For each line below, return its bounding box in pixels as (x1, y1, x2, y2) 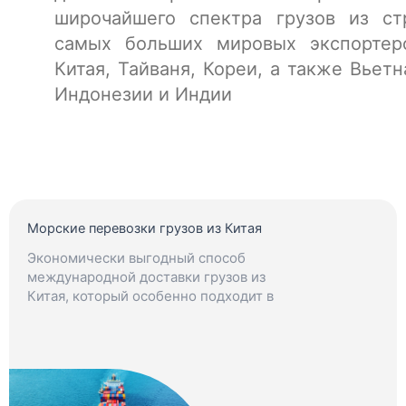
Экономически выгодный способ (27, 249, 246, 267)
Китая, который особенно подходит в (27, 287, 274, 305)
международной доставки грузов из (27, 268, 266, 286)
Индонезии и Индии (54, 83, 237, 106)
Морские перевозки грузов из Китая (27, 220, 262, 237)
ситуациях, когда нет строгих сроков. (27, 306, 275, 324)
